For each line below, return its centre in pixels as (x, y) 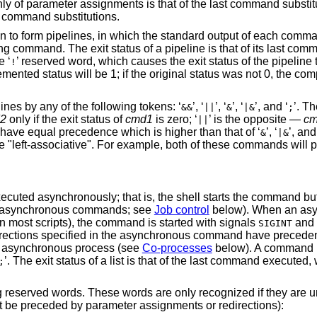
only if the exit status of (65, 119)
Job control (181, 209)
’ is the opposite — (256, 119)
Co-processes (177, 248)
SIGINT (275, 223)
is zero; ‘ (175, 119)
